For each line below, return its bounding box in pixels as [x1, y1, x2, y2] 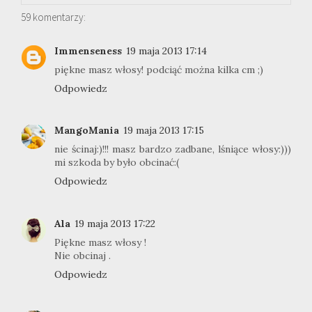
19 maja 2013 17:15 [123, 124, 204, 136]
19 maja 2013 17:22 [75, 217, 155, 230]
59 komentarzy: [21, 10, 86, 24]
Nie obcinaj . [54, 249, 111, 262]
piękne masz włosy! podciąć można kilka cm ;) [54, 63, 263, 76]
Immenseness [54, 44, 122, 57]
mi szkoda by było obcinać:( [54, 156, 179, 169]
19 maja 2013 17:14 [126, 44, 207, 57]
